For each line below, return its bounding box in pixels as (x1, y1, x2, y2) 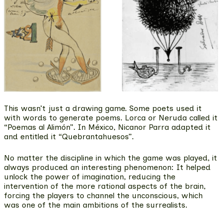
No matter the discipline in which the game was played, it (4, 153, 217, 163)
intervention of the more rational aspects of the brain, (4, 181, 206, 191)
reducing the (128, 172, 175, 182)
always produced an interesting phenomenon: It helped (4, 163, 211, 172)
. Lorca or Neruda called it (120, 113, 218, 123)
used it (176, 104, 202, 113)
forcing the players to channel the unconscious (4, 191, 177, 201)
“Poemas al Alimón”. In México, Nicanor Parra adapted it (4, 122, 211, 132)
